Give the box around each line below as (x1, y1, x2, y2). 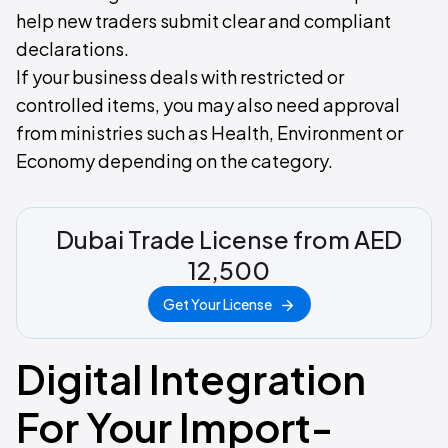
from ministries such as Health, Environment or (16, 121, 403, 145)
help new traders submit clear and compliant (16, 9, 391, 33)
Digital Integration (16, 353, 366, 405)
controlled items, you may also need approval (16, 93, 400, 117)
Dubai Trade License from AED (56, 224, 402, 255)
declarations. (16, 37, 129, 61)
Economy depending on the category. (16, 149, 333, 173)
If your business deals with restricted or (16, 65, 344, 89)
